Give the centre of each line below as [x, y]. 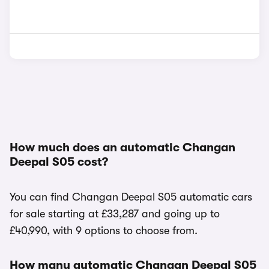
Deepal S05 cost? [59, 162]
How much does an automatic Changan [122, 147]
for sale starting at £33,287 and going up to [115, 214]
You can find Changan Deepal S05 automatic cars [131, 197]
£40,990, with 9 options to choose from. [104, 231]
